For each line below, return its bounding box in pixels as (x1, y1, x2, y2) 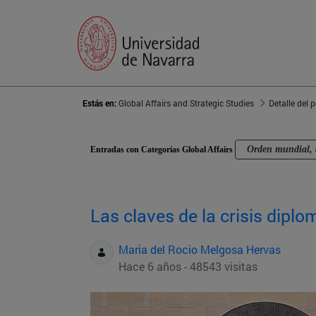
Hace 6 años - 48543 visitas (119, 259, 257, 274)
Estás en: (83, 97, 119, 109)
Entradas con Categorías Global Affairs (90, 145, 235, 155)
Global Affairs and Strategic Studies (119, 97, 254, 109)
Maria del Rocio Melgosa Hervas (119, 242, 281, 257)
